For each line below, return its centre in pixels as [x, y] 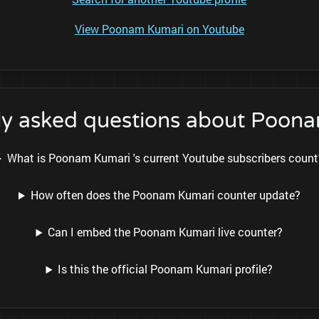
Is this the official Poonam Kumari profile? [166, 269]
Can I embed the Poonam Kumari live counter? [166, 232]
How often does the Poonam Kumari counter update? [165, 195]
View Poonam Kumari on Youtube [159, 29]
